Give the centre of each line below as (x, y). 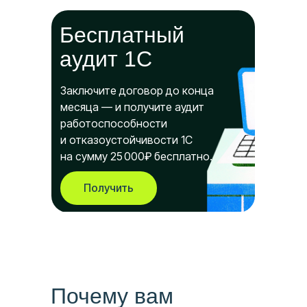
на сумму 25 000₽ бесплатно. (136, 156)
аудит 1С (106, 59)
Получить (109, 188)
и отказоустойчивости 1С (126, 139)
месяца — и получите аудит (132, 107)
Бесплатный (122, 35)
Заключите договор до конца (137, 90)
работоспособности (114, 123)
